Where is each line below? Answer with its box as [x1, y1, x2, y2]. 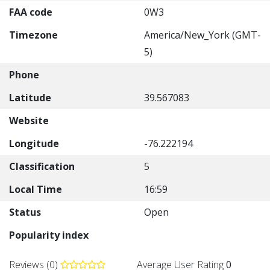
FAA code [9, 5, 52, 19]
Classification [9, 160, 75, 173]
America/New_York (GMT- [144, 28, 261, 42]
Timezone [9, 28, 58, 42]
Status [9, 206, 41, 219]
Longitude [9, 137, 59, 150]
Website [9, 114, 49, 127]
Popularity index [9, 228, 89, 242]
